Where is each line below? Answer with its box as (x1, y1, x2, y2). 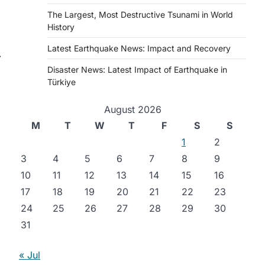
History (47, 22, 75, 32)
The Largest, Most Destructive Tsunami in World (47, 9, 233, 20)
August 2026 (104, 104, 161, 115)
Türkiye (47, 77, 76, 87)
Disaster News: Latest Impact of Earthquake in (47, 64, 227, 75)
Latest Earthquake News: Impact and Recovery (47, 43, 231, 53)
